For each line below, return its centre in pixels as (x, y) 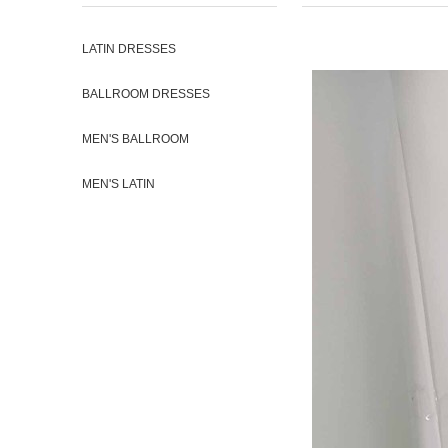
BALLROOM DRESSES (146, 94)
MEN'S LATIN (118, 184)
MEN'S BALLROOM (135, 139)
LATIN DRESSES (129, 49)
